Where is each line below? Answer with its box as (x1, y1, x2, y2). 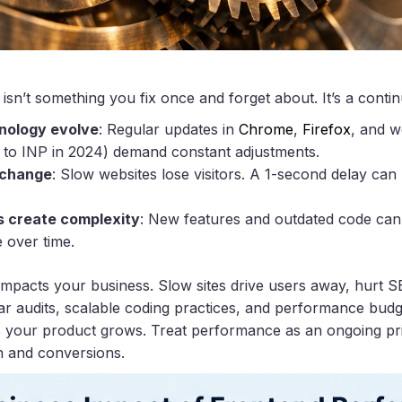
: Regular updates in (99, 120, 239, 139)
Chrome (239, 120, 293, 139)
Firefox (302, 120, 351, 139)
